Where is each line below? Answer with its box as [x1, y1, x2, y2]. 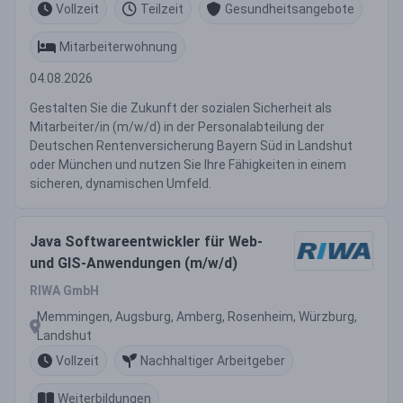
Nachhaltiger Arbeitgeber [140, 353, 285, 368]
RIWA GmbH [30, 283, 99, 298]
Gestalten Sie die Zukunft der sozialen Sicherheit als [30, 101, 332, 115]
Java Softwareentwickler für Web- [30, 233, 263, 250]
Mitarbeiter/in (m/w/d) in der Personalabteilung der [30, 120, 325, 134]
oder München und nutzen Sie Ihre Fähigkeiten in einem [30, 157, 346, 172]
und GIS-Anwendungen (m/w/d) [30, 255, 237, 272]
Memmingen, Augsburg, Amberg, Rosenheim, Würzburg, [37, 309, 357, 324]
